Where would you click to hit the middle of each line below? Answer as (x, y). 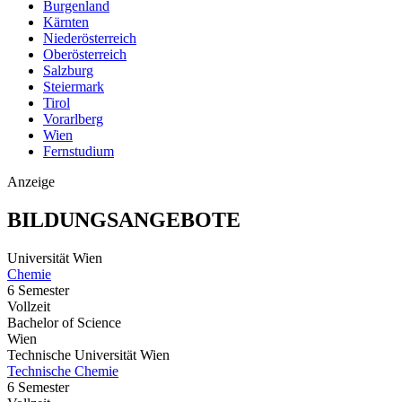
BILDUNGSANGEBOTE (124, 219)
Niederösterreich (90, 38)
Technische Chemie (63, 371)
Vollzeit (29, 306)
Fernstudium (79, 151)
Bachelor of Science (64, 322)
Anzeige (31, 181)
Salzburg (68, 70)
